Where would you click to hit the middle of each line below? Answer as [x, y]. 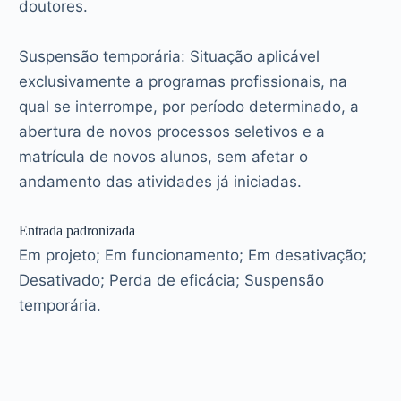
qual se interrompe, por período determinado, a [189, 106]
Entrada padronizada [77, 230]
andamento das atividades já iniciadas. [161, 181]
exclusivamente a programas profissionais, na [183, 81]
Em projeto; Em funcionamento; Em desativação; [193, 255]
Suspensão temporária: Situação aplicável [170, 56]
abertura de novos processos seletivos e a [172, 131]
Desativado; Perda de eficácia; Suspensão [172, 280]
